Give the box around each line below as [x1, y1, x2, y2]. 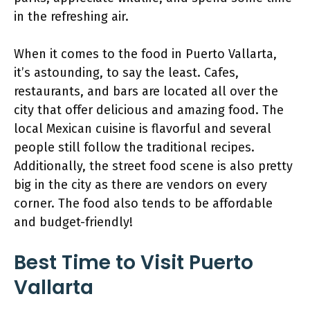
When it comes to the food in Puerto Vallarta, [14, 46, 277, 62]
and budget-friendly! [14, 215, 136, 230]
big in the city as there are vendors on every [14, 177, 267, 192]
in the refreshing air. [14, 9, 132, 24]
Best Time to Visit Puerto [14, 249, 253, 276]
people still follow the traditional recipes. [14, 140, 255, 155]
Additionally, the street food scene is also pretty [14, 158, 293, 174]
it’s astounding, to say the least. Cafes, [14, 65, 239, 80]
